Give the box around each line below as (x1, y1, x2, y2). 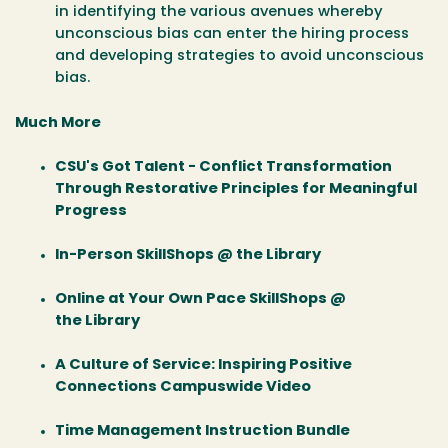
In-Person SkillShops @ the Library (55, 247, 321, 263)
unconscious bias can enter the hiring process (55, 27, 409, 43)
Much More (15, 115, 101, 131)
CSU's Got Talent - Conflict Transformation (55, 159, 392, 175)
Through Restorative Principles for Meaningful (55, 181, 417, 197)
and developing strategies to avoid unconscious (55, 49, 424, 65)
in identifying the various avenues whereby (55, 5, 383, 21)
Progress (55, 203, 127, 219)
